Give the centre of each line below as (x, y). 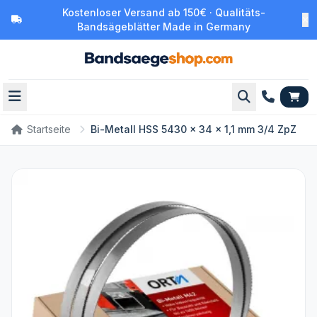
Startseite (49, 129)
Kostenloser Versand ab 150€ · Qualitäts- (164, 12)
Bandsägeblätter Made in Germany (164, 27)
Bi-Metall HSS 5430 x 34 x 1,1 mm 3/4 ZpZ (194, 129)
